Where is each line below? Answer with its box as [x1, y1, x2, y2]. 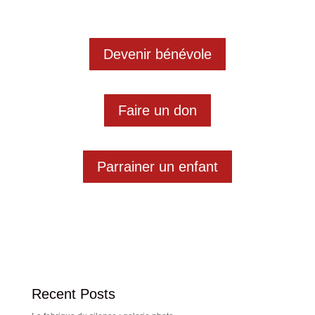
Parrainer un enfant [96, 159, 218, 175]
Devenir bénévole [103, 46, 212, 63]
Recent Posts [31, 286, 115, 302]
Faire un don [117, 103, 197, 119]
